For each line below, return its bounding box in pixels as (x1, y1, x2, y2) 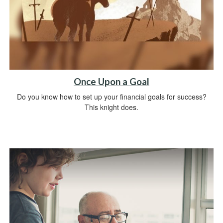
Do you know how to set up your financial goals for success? (16, 91, 207, 102)
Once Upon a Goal (74, 76, 149, 87)
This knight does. (85, 102, 138, 112)
